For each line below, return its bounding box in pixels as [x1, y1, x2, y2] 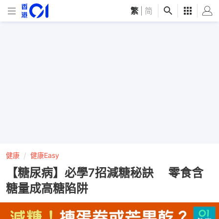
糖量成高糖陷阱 [6, 181, 88, 196]
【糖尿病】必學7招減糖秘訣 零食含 [6, 166, 203, 180]
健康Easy [30, 151, 59, 159]
